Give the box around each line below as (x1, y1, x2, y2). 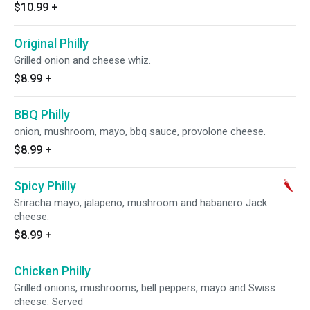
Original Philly (14, 36, 89, 51)
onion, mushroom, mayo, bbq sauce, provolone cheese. (14, 125, 266, 138)
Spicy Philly (14, 179, 76, 193)
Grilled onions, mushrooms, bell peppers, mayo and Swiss (14, 282, 275, 294)
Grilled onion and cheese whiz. (14, 54, 151, 66)
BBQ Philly (14, 107, 70, 122)
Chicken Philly (14, 264, 91, 278)
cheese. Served (14, 295, 83, 308)
